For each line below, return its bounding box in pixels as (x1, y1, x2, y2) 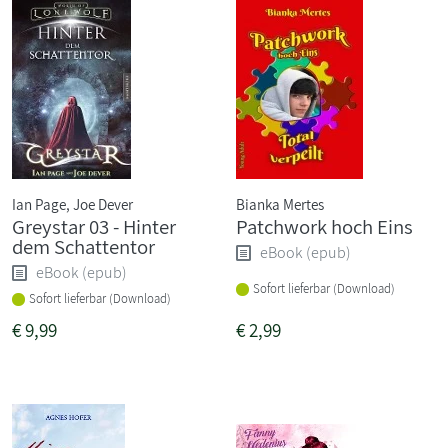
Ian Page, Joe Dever (12, 193, 133, 214)
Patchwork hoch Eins (236, 212, 413, 240)
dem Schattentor (12, 232, 155, 260)
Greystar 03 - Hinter (12, 212, 176, 240)
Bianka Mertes (236, 193, 324, 214)
